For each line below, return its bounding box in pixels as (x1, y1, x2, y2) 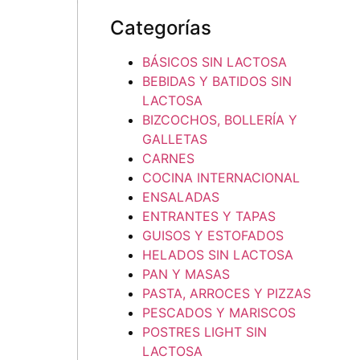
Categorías (110, 16, 211, 40)
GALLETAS (142, 131, 207, 148)
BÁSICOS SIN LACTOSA (142, 54, 287, 71)
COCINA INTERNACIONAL (142, 170, 300, 186)
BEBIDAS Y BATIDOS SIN (142, 73, 292, 90)
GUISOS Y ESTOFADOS (142, 227, 284, 244)
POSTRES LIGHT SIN (142, 324, 267, 341)
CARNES (142, 150, 194, 167)
